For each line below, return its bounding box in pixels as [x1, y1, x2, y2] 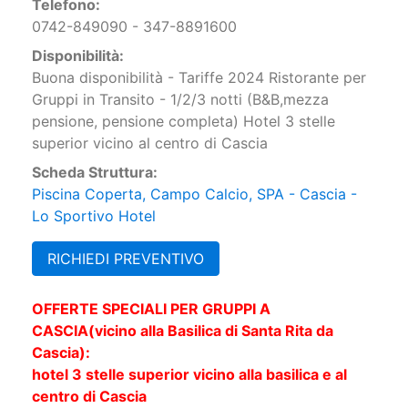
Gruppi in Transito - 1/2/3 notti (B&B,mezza [32, 90, 329, 109]
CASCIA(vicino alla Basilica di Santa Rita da [32, 321, 333, 341]
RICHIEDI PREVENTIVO [47, 250, 204, 269]
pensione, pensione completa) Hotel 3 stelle [32, 112, 335, 131]
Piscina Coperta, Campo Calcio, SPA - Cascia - [32, 185, 357, 204]
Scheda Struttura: [32, 163, 158, 182]
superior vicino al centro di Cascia [32, 134, 268, 153]
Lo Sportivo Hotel [32, 207, 156, 226]
